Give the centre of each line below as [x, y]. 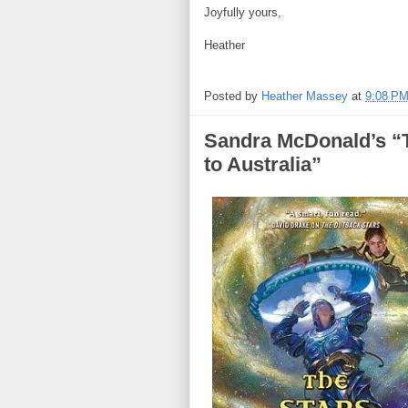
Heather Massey [305, 97]
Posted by [233, 97]
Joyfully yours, [243, 12]
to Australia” [263, 165]
